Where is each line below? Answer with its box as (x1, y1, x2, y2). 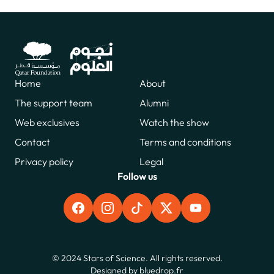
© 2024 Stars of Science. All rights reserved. (51, 253, 223, 264)
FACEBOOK (77, 206, 135, 218)
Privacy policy (15, 155, 73, 168)
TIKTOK (136, 206, 175, 218)
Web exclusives (15, 116, 80, 128)
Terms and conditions (139, 136, 231, 148)
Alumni (139, 97, 169, 109)
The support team (15, 97, 92, 109)
